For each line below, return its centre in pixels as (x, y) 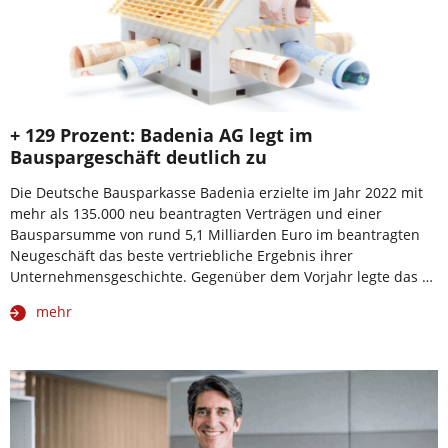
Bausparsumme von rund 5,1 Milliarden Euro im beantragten (215, 234)
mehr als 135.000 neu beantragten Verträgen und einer (196, 213)
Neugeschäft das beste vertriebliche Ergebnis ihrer (181, 255)
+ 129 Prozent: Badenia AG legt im (161, 134)
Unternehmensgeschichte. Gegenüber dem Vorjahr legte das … (221, 276)
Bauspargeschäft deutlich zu (138, 156)
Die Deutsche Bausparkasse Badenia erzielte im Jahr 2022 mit (216, 192)
